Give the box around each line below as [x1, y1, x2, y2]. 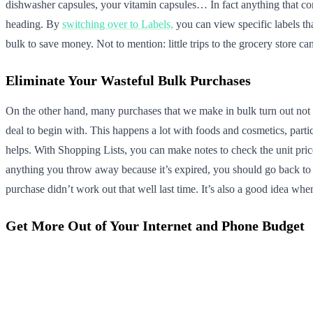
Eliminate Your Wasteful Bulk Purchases [6, 72, 251, 88]
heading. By [6, 17, 62, 30]
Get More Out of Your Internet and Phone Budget [6, 217, 305, 233]
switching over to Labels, [62, 17, 173, 30]
